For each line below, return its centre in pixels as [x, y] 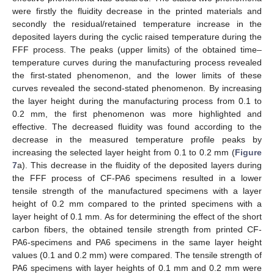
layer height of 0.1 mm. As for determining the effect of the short [137, 216]
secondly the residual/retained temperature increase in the [137, 24]
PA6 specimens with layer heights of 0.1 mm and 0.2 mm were [137, 268]
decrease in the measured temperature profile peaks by [137, 139]
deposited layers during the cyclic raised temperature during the [137, 36]
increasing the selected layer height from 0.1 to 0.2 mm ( [124, 152]
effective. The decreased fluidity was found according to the [137, 126]
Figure [248, 152]
